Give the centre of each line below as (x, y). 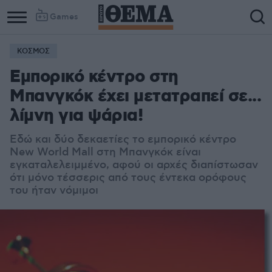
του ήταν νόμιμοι (54, 191)
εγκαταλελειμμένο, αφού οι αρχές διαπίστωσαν (134, 165)
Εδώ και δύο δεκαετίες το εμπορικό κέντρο (123, 140)
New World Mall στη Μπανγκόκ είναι (105, 152)
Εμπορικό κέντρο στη (94, 77)
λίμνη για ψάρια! (76, 116)
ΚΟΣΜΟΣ (33, 51)
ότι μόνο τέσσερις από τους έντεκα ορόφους (128, 178)
